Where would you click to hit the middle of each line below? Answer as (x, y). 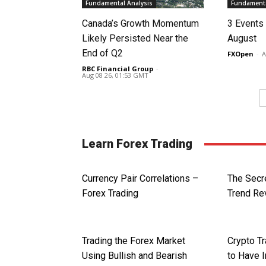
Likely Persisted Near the (135, 39)
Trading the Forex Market (134, 241)
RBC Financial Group (118, 69)
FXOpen (241, 54)
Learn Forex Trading (137, 144)
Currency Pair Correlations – (140, 179)
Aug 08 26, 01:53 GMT (115, 75)
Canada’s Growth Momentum (140, 24)
